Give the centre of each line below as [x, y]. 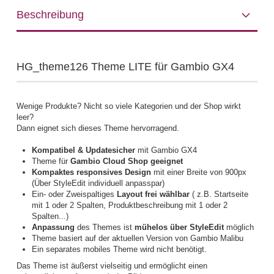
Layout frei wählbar [153, 194]
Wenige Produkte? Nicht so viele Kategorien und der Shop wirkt [128, 106]
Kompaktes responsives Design [92, 172]
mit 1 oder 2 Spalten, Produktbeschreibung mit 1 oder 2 [129, 205]
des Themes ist [104, 227]
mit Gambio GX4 [166, 150]
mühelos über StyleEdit [179, 227]
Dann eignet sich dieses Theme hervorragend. [98, 128]
